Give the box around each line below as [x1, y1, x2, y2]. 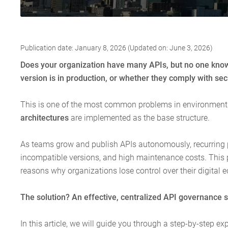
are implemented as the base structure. [69, 112, 212, 123]
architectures [20, 112, 69, 123]
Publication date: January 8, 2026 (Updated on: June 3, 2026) [20, 44, 213, 52]
